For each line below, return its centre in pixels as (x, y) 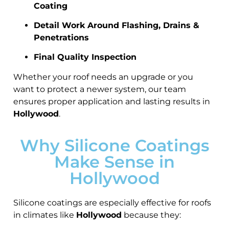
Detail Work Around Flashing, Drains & (117, 25)
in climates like (45, 215)
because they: (151, 215)
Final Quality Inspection (85, 57)
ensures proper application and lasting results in (112, 101)
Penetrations (61, 38)
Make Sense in (114, 162)
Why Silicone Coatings (114, 146)
